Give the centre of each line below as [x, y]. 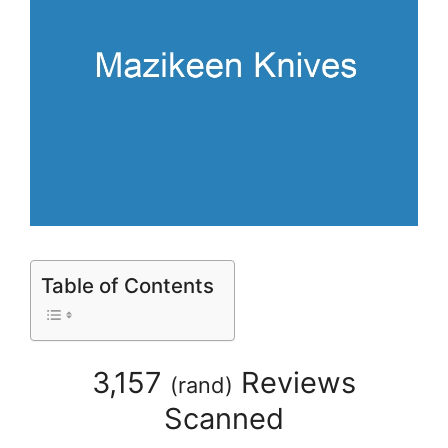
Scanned [224, 419]
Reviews [294, 383]
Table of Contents [127, 285]
